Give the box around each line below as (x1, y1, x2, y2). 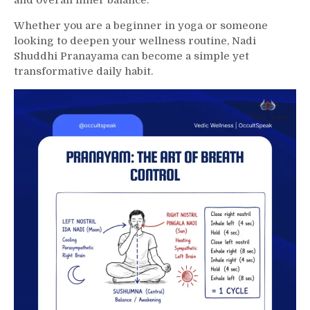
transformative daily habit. (14, 65, 153, 77)
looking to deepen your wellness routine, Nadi (14, 35, 256, 47)
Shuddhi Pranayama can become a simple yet (14, 50, 249, 62)
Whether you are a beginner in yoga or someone (14, 19, 268, 32)
